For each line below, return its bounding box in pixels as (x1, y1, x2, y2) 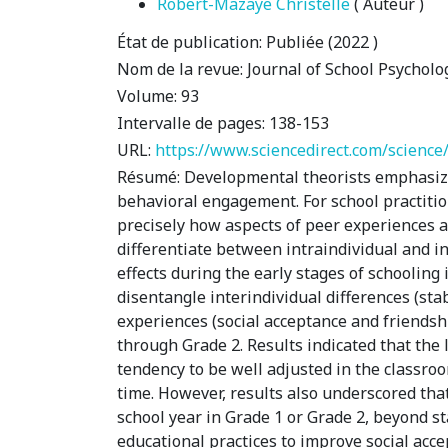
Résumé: (117, 166, 180, 188)
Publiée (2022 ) (262, 31, 378, 53)
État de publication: (117, 31, 262, 53)
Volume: (117, 85, 181, 107)
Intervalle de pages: (117, 112, 265, 134)
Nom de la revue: (117, 58, 247, 80)
